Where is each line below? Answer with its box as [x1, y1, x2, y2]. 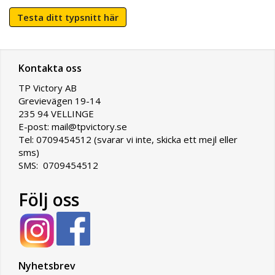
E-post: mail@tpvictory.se [18, 120, 127, 133]
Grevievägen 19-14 [18, 95, 101, 107]
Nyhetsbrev [18, 259, 76, 273]
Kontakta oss [18, 61, 82, 76]
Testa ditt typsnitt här [17, 11, 118, 24]
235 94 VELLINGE [18, 107, 96, 120]
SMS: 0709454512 [18, 159, 98, 172]
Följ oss [18, 188, 79, 212]
